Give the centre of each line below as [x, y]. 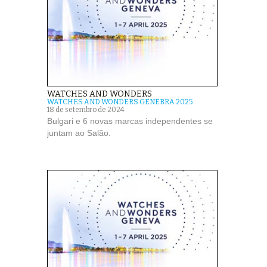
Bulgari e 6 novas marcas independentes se [130, 121]
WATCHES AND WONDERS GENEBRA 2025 [120, 102]
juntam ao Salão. [79, 133]
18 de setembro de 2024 [86, 110]
